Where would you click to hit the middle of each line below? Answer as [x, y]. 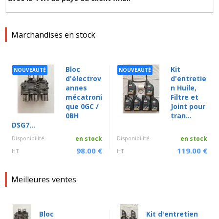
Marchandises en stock [53, 35]
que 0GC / [82, 107]
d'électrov [83, 79]
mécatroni [84, 97]
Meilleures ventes [44, 180]
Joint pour [188, 107]
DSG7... [23, 125]
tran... [181, 116]
